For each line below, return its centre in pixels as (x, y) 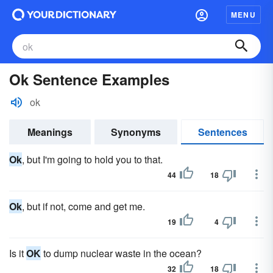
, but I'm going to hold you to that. (92, 159)
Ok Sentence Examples (89, 79)
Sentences (222, 132)
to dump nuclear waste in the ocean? (121, 253)
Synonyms (136, 132)
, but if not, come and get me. (83, 206)
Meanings (50, 132)
